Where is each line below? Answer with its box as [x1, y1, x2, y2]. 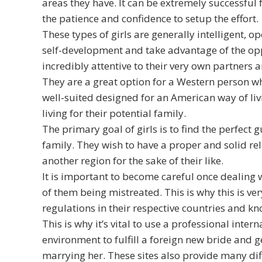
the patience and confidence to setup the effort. [42, 11, 258, 25]
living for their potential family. [42, 106, 186, 120]
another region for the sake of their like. [42, 153, 223, 167]
